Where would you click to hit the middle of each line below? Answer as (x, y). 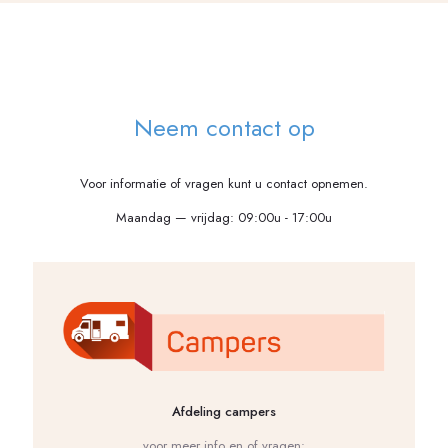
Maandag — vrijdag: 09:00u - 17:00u (224, 218)
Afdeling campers (224, 412)
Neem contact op (224, 128)
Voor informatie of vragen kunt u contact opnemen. (224, 184)
